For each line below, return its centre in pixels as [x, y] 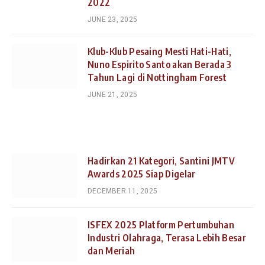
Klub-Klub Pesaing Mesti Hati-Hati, [159, 51]
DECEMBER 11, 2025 [123, 191]
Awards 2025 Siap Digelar [142, 174]
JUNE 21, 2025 [113, 94]
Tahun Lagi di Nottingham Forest [157, 77]
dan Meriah [112, 251]
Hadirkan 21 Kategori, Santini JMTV [161, 161]
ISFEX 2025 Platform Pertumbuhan [161, 224]
